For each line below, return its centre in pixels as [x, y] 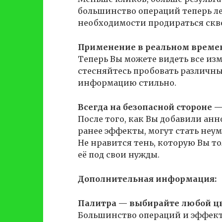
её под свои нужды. [119, 155]
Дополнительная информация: [147, 179]
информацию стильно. [127, 83]
